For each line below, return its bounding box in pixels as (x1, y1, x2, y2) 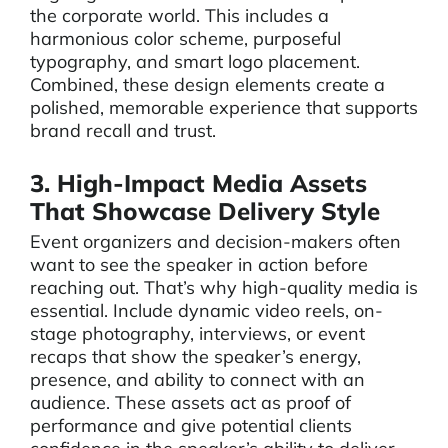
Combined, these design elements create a (30, 73, 385, 96)
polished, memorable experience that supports (30, 96, 418, 119)
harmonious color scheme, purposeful (30, 27, 341, 50)
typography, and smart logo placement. (30, 50, 360, 73)
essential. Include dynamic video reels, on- (30, 299, 383, 322)
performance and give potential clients (30, 414, 352, 437)
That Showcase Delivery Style (30, 196, 380, 226)
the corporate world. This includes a (30, 4, 329, 27)
